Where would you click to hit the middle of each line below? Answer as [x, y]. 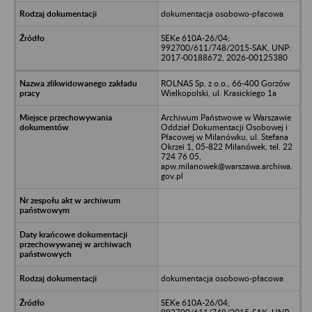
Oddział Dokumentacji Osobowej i [224, 127]
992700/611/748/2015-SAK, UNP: [226, 47]
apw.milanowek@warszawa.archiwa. [226, 166]
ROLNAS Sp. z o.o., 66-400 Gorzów [225, 83]
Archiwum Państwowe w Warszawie [226, 117]
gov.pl [172, 175]
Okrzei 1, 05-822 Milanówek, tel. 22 [226, 146]
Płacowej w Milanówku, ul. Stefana [224, 136]
